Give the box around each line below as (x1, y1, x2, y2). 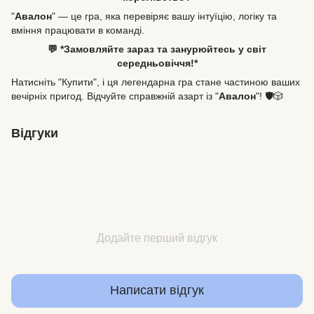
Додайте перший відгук (97, 231, 217, 244)
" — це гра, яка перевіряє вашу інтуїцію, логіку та (52, 10, 277, 22)
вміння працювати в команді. (11, 24, 144, 36)
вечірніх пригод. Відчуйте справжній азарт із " (11, 90, 219, 102)
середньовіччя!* (116, 57, 198, 69)
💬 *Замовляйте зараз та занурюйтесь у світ (48, 43, 266, 55)
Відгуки (11, 125, 58, 140)
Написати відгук (110, 283, 204, 298)
